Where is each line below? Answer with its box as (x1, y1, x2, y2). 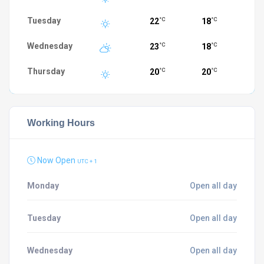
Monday (27, 181, 59, 190)
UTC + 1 (77, 158, 97, 164)
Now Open (35, 156, 77, 165)
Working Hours (27, 117, 95, 128)
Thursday (27, 67, 65, 76)
